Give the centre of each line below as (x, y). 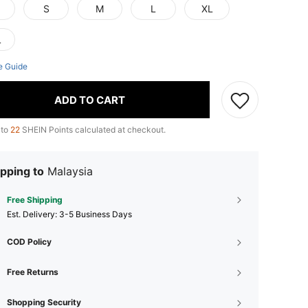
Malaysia (70, 171)
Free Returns (33, 272)
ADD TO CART (90, 100)
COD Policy (29, 242)
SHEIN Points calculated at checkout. (93, 130)
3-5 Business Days (96, 214)
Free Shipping (35, 200)
